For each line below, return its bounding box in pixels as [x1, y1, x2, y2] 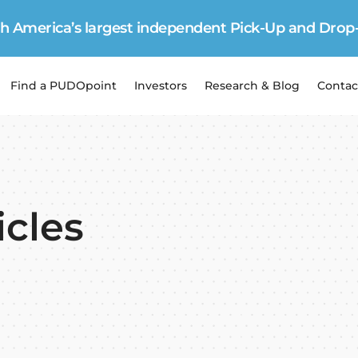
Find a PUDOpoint [10, 78, 117, 93]
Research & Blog [205, 78, 300, 93]
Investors [134, 78, 188, 93]
